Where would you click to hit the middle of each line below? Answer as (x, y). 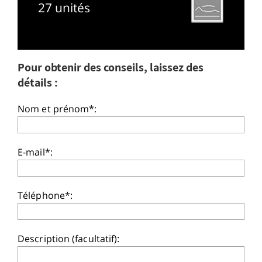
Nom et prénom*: (57, 109)
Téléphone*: (45, 196)
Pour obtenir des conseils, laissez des (111, 68)
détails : (38, 83)
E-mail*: (35, 152)
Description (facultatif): (69, 239)
